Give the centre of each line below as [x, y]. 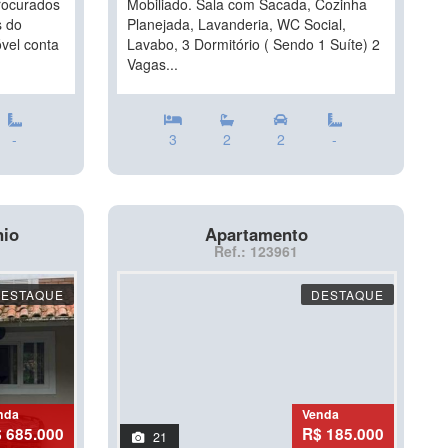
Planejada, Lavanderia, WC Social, [236, 24]
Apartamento [256, 234]
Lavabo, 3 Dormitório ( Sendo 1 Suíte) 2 [253, 44]
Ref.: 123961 [256, 251]
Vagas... [152, 64]
